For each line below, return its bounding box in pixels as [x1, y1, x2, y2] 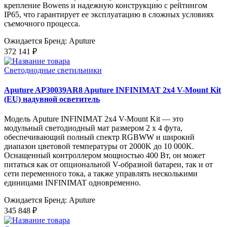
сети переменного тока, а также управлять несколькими [4, 169, 198, 178]
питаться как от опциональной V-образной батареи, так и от [4, 160, 213, 169]
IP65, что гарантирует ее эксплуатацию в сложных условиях [4, 10, 214, 19]
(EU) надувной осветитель [4, 95, 100, 104]
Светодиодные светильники [4, 65, 102, 74]
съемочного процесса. [4, 19, 80, 28]
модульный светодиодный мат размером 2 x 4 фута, [4, 124, 182, 133]
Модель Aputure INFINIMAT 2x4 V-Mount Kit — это [4, 115, 183, 124]
